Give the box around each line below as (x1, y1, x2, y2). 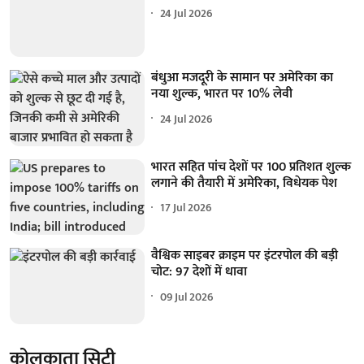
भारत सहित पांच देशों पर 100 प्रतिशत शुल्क (151, 155, 352, 178)
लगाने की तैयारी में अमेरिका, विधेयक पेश (151, 171, 338, 194)
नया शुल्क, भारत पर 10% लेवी (151, 83, 293, 106)
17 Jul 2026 (160, 198, 213, 218)
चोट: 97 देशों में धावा (151, 261, 248, 284)
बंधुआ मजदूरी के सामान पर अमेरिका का (151, 67, 334, 89)
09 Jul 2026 (160, 287, 214, 306)
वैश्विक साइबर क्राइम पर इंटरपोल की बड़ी (151, 245, 339, 267)
